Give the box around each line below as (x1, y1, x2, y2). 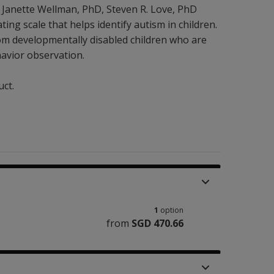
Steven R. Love (106, 2, 172, 16)
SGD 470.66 (131, 217, 183, 230)
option (160, 205, 183, 215)
